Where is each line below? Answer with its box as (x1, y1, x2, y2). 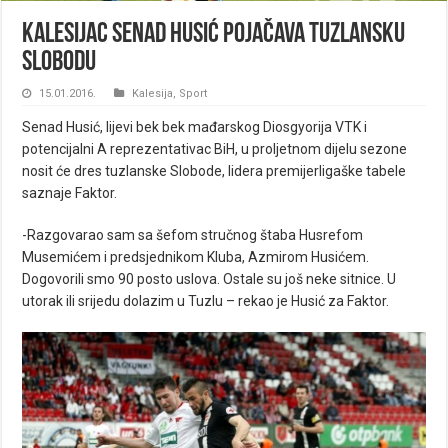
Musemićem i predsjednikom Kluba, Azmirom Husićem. (22, 249, 370, 266)
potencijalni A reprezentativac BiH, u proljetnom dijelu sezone (22, 141, 408, 158)
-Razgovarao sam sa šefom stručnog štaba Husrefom (22, 227, 364, 244)
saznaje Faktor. (22, 185, 118, 202)
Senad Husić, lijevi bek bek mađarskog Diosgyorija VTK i (22, 119, 368, 136)
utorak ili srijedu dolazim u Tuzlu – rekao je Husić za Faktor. (22, 293, 390, 310)
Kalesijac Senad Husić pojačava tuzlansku (22, 21, 406, 50)
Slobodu (22, 49, 97, 78)
